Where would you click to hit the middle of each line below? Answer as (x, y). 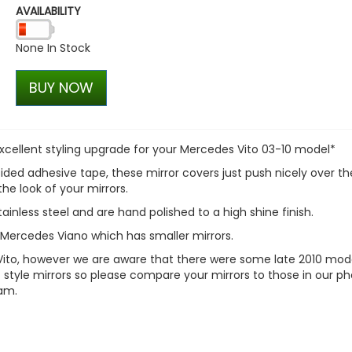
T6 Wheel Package (258, 37)
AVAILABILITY (48, 11)
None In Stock (53, 48)
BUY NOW (61, 88)
